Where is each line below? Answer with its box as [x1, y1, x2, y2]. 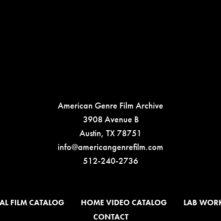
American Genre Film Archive [58, 99, 163, 111]
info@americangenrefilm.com [58, 141, 163, 152]
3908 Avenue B [82, 113, 139, 125]
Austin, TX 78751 [79, 127, 142, 139]
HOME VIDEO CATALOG [80, 197, 167, 208]
